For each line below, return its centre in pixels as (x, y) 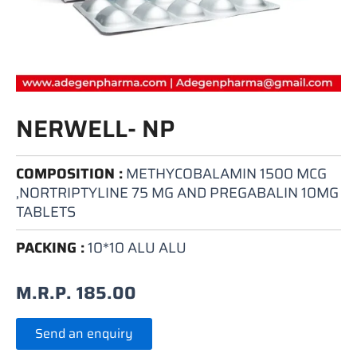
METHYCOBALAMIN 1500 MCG (225, 174)
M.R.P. (46, 292)
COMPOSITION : (69, 174)
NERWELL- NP (95, 129)
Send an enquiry (84, 333)
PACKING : (50, 248)
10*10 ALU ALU (135, 248)
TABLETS (46, 212)
